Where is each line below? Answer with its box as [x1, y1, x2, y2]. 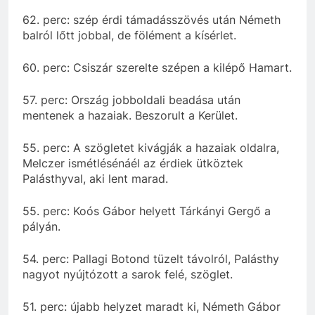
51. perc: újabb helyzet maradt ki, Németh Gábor [22, 299, 281, 314]
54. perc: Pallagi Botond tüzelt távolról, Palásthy [22, 251, 279, 266]
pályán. [22, 219, 60, 233]
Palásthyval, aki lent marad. [22, 171, 168, 186]
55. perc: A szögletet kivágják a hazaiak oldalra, [22, 140, 279, 155]
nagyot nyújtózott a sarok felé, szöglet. [22, 266, 233, 281]
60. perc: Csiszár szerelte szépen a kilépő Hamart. [22, 60, 292, 75]
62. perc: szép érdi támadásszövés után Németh [22, 12, 281, 27]
